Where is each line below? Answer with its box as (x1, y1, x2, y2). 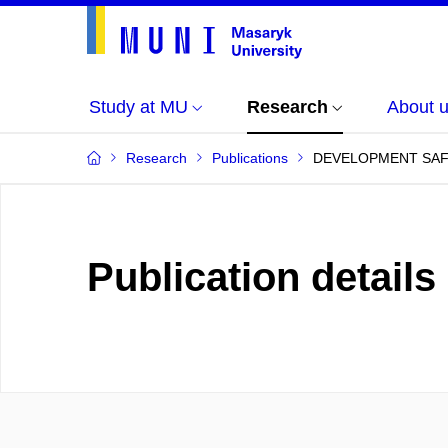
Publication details (87, 255, 436, 299)
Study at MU (89, 97, 188, 117)
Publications (212, 150, 288, 166)
